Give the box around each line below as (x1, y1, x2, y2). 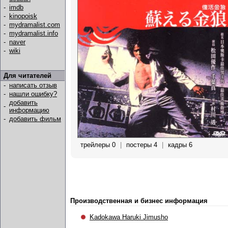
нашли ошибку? (9, 90, 57, 98)
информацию (9, 106, 49, 114)
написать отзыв (9, 81, 57, 89)
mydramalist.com (9, 21, 60, 28)
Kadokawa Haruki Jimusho (90, 213, 168, 221)
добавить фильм (9, 115, 61, 123)
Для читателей (4, 72, 51, 79)
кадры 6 (168, 141, 192, 149)
